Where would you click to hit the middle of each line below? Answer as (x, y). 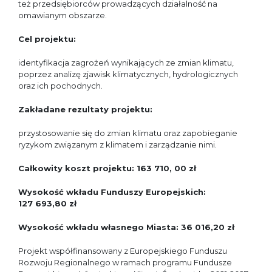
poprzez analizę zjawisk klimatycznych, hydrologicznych (128, 74)
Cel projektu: (47, 39)
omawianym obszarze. (63, 15)
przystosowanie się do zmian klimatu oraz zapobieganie (128, 133)
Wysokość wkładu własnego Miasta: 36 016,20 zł (126, 227)
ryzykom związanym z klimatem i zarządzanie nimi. (117, 144)
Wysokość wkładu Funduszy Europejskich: (112, 192)
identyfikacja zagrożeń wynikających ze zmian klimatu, (126, 63)
